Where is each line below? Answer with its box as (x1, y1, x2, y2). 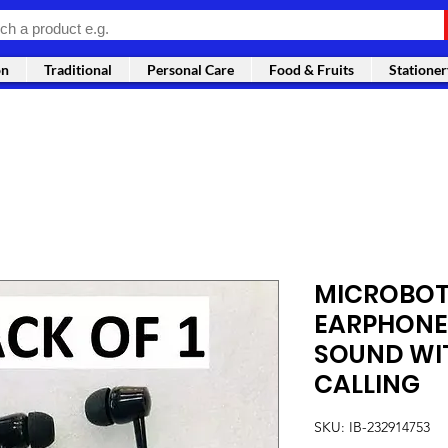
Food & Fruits (269, 61, 354, 79)
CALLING (314, 367, 420, 403)
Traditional (44, 61, 112, 79)
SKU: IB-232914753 (314, 418, 430, 437)
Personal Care (147, 61, 234, 79)
